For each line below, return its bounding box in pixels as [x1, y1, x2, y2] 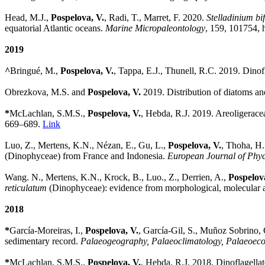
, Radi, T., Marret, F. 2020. [104, 12, 206, 22]
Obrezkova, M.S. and [5, 86, 88, 97]
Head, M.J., [5, 12, 51, 22]
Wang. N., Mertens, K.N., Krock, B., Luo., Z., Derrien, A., [5, 172, 228, 182]
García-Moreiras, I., [9, 225, 85, 235]
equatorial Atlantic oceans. [5, 22, 105, 33]
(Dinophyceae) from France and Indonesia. [5, 150, 167, 161]
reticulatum [5, 182, 47, 193]
